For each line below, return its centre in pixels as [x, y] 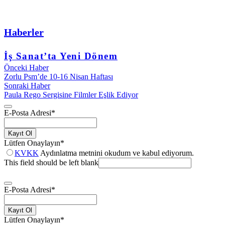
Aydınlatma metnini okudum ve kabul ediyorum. [116, 153]
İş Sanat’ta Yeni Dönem [61, 56]
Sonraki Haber [27, 86]
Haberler [24, 32]
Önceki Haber [26, 68]
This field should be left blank [51, 163]
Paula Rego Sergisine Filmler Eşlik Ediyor [71, 95]
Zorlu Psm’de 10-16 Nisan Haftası [59, 77]
